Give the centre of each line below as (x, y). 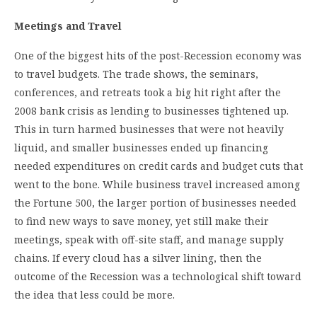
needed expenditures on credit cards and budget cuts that (158, 166)
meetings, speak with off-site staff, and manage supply (149, 239)
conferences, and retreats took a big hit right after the (148, 92)
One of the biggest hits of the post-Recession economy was (158, 55)
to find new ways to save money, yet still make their (142, 221)
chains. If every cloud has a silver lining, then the (138, 258)
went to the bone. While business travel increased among (157, 184)
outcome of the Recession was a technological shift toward (158, 276)
